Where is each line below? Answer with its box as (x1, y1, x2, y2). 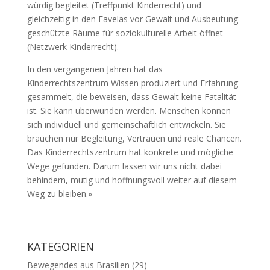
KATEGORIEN (27, 239, 94, 254)
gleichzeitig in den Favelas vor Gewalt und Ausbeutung (27, 13, 238, 25)
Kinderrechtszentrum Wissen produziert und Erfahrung (27, 77, 238, 89)
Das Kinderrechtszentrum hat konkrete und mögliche (27, 146, 233, 159)
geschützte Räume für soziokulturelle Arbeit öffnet (27, 27, 223, 39)
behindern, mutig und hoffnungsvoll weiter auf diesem (27, 174, 237, 186)
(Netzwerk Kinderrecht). (27, 41, 119, 53)
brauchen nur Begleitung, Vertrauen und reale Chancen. (27, 133, 242, 145)
